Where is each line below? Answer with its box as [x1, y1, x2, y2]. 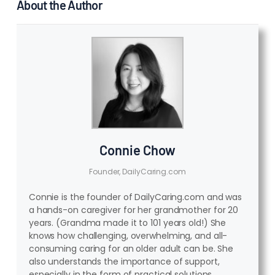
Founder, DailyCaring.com [89, 166, 186, 177]
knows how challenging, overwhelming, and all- [28, 230, 228, 242]
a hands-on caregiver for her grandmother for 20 [28, 204, 239, 217]
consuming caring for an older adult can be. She [28, 242, 234, 255]
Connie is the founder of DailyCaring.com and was [28, 191, 242, 204]
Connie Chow [99, 142, 176, 158]
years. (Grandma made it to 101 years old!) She [28, 217, 227, 230]
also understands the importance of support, [28, 255, 220, 268]
